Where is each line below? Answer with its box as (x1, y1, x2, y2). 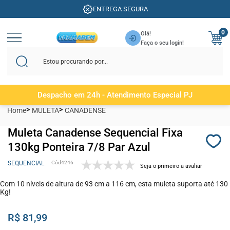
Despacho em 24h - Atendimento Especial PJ (37, 90, 193, 100)
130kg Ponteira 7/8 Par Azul (8, 141, 150, 154)
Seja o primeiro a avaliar (140, 162, 202, 169)
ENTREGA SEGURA (92, 5, 148, 13)
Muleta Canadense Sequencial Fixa (8, 126, 183, 139)
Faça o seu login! (141, 40, 184, 46)
